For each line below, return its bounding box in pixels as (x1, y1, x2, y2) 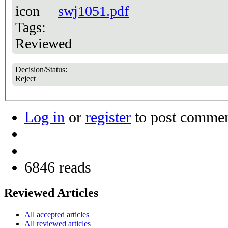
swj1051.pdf (58, 3, 129, 19)
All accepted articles (24, 210, 89, 219)
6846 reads (24, 159, 91, 176)
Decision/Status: (15, 65, 69, 74)
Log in (24, 108, 65, 125)
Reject (15, 74, 36, 83)
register (85, 108, 131, 125)
